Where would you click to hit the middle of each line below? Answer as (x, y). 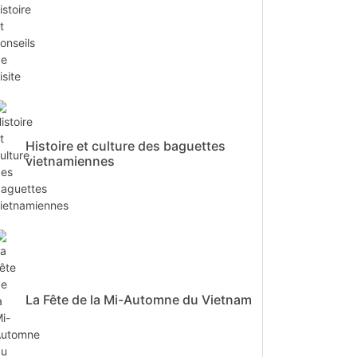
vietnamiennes (70, 161)
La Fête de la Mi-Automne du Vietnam (139, 299)
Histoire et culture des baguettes (126, 146)
